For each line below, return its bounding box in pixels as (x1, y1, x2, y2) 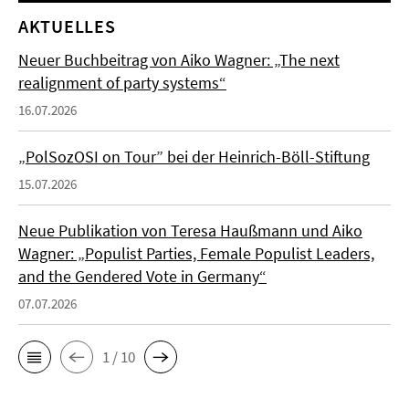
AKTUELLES (18, 15, 116, 38)
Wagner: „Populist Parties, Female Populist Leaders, (18, 243, 374, 265)
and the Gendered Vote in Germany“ (18, 266, 267, 288)
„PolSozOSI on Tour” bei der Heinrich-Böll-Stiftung (18, 146, 370, 168)
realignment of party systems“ (18, 72, 226, 94)
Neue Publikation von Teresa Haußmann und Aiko (18, 220, 362, 242)
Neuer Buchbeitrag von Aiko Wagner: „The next (18, 49, 340, 71)
